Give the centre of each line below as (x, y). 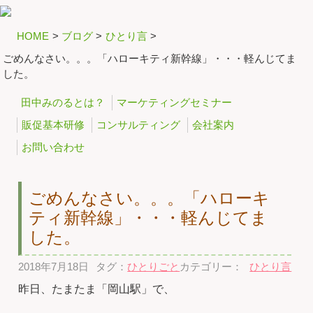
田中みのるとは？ (63, 103)
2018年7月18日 (54, 266)
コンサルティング (138, 125)
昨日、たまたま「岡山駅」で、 (97, 289)
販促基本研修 (53, 125)
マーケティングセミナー (174, 103)
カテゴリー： (211, 266)
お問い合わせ (53, 147)
